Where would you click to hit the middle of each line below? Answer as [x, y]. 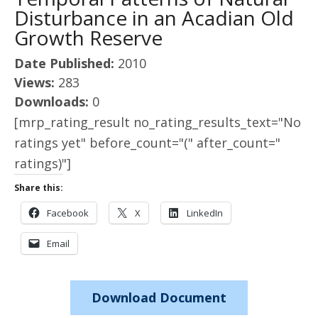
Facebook [68, 213]
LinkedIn [205, 213]
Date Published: [66, 63]
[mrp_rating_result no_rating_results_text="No [158, 122]
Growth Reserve [88, 38]
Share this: [39, 188]
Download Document [159, 297]
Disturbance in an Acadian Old [154, 18]
